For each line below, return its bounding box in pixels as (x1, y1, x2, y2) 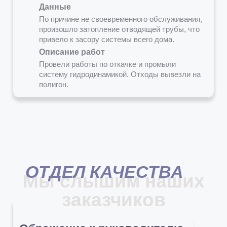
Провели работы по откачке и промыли (39, 59, 176, 68)
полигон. (39, 80, 68, 89)
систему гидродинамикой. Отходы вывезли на (39, 69, 201, 79)
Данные (39, 2, 71, 11)
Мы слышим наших (22, 170, 205, 192)
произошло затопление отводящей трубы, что (39, 24, 200, 33)
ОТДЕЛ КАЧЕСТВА (25, 162, 183, 181)
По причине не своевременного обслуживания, (39, 14, 202, 23)
